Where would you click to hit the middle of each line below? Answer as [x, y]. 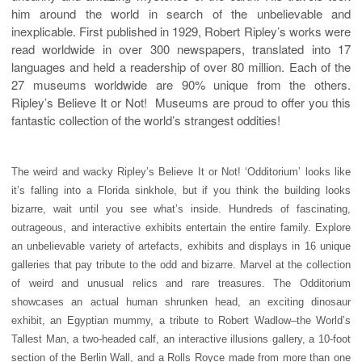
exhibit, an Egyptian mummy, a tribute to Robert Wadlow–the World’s [181, 320]
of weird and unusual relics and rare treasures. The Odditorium [181, 283]
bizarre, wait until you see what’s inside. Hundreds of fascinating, [181, 208]
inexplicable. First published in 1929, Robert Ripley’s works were [181, 31]
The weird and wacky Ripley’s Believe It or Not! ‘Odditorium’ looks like [181, 171]
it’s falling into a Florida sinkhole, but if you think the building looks [181, 190]
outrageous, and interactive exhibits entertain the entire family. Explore [181, 227]
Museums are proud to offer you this [253, 102]
